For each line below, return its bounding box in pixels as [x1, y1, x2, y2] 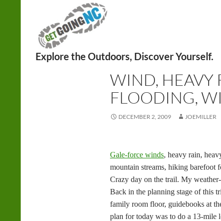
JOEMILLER [185, 113, 217, 120]
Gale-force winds [110, 150, 164, 159]
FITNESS [110, 59, 134, 67]
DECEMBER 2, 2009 [118, 113, 171, 120]
